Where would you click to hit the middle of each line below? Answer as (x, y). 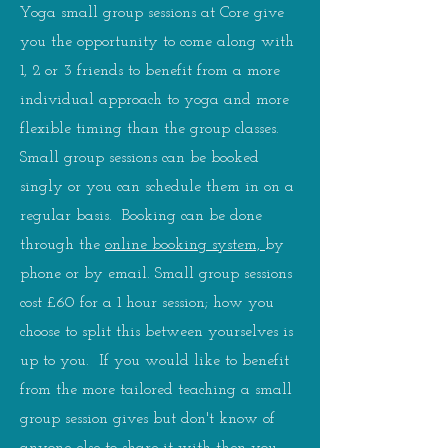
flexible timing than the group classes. (152, 128)
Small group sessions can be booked (139, 157)
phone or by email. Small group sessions (156, 273)
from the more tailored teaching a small (156, 389)
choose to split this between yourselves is (156, 331)
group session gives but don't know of (147, 418)
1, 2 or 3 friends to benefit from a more (150, 70)
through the (62, 244)
